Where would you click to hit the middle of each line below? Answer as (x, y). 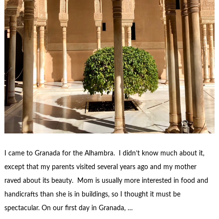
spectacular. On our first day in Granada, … (68, 208)
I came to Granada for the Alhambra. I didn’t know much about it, (104, 153)
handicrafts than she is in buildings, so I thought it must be (92, 194)
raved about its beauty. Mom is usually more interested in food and (106, 181)
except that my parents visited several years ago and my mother (100, 167)
